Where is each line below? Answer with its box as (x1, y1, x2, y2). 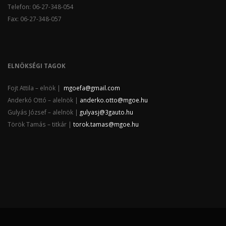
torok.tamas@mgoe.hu (73, 120, 139, 128)
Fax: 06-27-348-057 (8, 14, 62, 23)
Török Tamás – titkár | (8, 120, 73, 128)
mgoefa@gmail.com (64, 83, 120, 92)
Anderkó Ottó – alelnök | (8, 95, 80, 104)
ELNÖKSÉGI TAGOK (8, 61, 66, 70)
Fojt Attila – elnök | (8, 83, 64, 92)
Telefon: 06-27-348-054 (8, 2, 74, 11)
